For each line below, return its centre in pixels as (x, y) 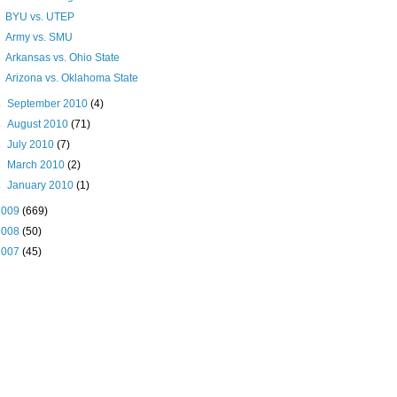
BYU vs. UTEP (39, 17)
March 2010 (38, 165)
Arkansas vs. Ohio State (62, 58)
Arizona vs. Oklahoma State (71, 78)
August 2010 (39, 125)
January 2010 (42, 186)
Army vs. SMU (39, 38)
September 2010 (49, 104)
